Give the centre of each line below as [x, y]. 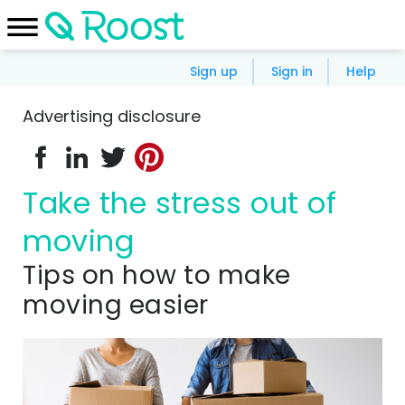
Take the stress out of [31, 203]
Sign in [292, 71]
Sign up [214, 71]
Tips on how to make [30, 275]
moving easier [116, 305]
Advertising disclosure [112, 116]
